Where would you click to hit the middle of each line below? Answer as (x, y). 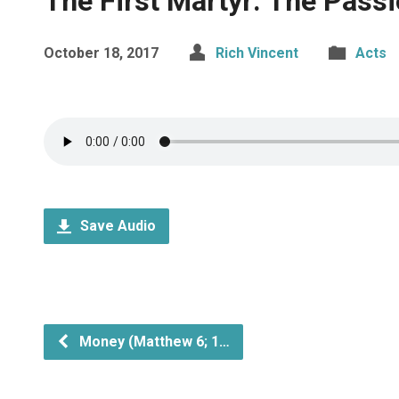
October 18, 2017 (101, 53)
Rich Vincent (257, 53)
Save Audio (116, 226)
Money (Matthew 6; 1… (153, 342)
